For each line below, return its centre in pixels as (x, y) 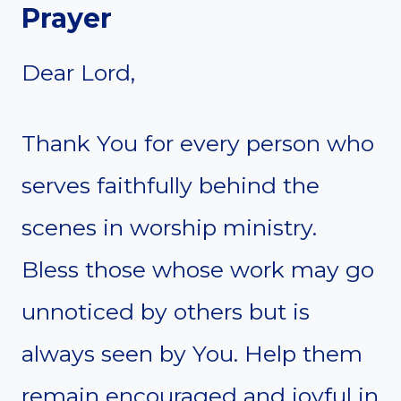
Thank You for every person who (198, 143)
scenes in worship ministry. (169, 227)
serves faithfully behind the (171, 185)
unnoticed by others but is (166, 311)
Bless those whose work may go (198, 269)
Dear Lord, (78, 72)
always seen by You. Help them (192, 353)
